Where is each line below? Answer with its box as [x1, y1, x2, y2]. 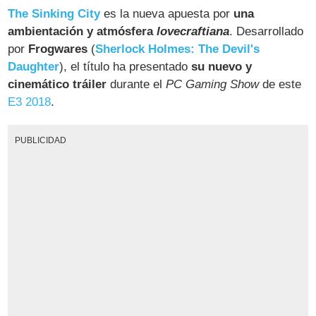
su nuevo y [191, 60, 253, 74]
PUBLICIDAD [14, 135, 66, 145]
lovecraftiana [157, 25, 230, 39]
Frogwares [28, 42, 88, 56]
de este [259, 78, 302, 92]
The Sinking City [8, 7, 101, 21]
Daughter [8, 60, 60, 74]
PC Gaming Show [166, 78, 260, 92]
